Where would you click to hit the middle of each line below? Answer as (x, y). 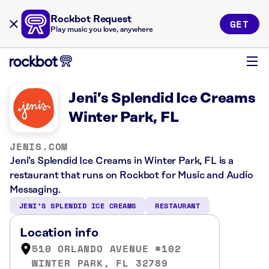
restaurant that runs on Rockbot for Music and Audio (131, 175)
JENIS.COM (39, 147)
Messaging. (35, 190)
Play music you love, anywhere (102, 30)
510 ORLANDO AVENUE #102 (107, 249)
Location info (59, 233)
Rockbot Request (91, 19)
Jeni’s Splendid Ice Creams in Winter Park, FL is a (122, 161)
